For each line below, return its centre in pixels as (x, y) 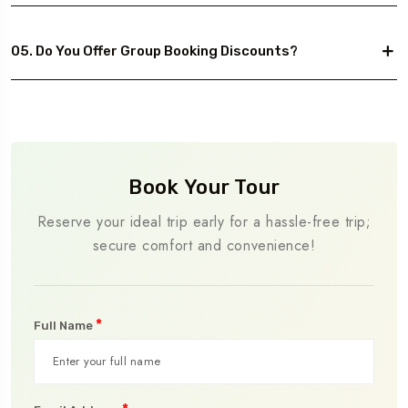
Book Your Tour (204, 187)
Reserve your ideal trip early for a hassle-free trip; (204, 221)
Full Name (65, 325)
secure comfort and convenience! (204, 245)
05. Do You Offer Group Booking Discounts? (154, 51)
